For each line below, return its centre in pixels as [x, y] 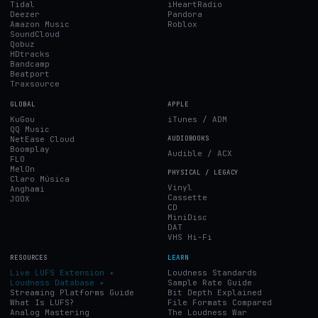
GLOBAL [23, 104]
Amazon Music [40, 24]
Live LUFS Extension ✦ [62, 272]
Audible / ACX [200, 153]
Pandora [185, 14]
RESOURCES [29, 257]
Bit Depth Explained [215, 292]
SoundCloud [35, 34]
